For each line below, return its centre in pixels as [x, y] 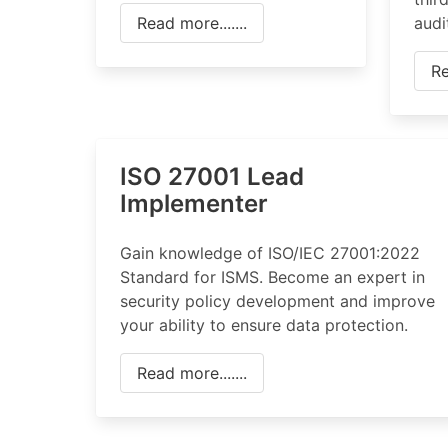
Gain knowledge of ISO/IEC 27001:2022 [270, 253]
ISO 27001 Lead [212, 176]
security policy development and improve [277, 301]
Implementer [194, 203]
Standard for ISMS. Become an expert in [272, 277]
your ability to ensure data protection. [264, 325]
